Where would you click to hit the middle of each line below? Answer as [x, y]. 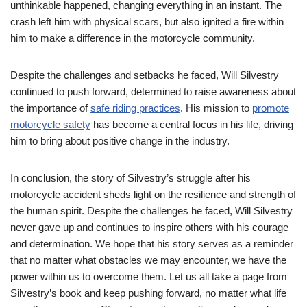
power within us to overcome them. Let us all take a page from [149, 276]
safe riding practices [135, 108]
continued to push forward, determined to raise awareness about [153, 91]
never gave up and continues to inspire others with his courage [149, 227]
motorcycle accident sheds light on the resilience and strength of [153, 194]
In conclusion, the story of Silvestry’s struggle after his [131, 177]
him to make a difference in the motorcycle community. [133, 38]
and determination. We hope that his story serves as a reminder [152, 243]
